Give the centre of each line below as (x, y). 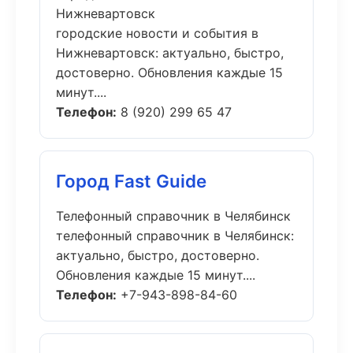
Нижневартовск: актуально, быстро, (170, 53)
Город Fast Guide (131, 181)
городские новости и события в (157, 33)
